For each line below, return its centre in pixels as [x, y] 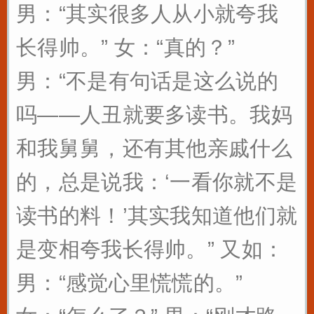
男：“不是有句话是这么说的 [147, 81]
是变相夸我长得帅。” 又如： [150, 249]
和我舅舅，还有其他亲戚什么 [154, 148]
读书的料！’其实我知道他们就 [157, 216]
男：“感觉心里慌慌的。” [130, 283]
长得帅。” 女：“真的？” [125, 47]
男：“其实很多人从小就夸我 [147, 14]
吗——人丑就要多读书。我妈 [154, 115]
